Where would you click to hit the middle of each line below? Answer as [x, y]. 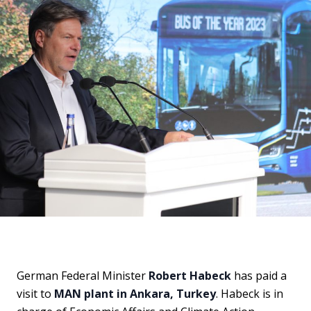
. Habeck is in [250, 294]
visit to [35, 294]
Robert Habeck [190, 276]
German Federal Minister [83, 276]
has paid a [259, 276]
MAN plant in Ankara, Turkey [135, 294]
